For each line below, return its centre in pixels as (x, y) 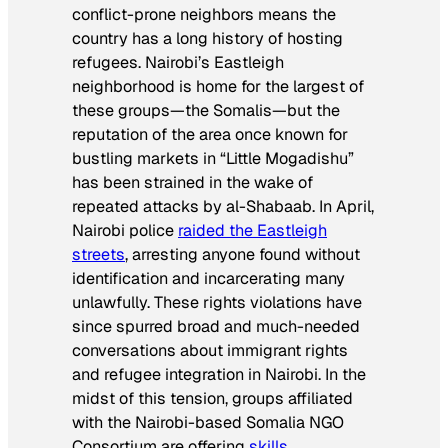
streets (98, 255)
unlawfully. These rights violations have (217, 303)
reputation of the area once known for (210, 135)
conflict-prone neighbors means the (204, 15)
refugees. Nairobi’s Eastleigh (178, 63)
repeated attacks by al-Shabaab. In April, (223, 207)
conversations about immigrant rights (210, 351)
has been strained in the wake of (192, 183)
